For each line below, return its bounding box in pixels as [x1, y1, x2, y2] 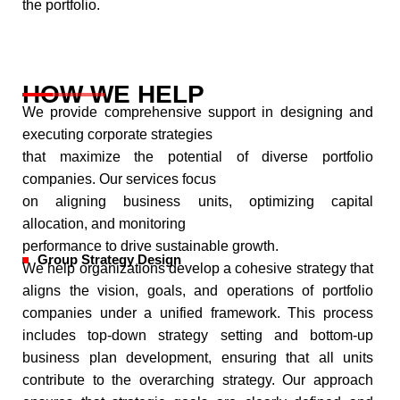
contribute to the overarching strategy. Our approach [22, 372, 373, 387]
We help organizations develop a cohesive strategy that [22, 261, 373, 276]
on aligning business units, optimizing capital [22, 194, 373, 209]
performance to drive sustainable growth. [22, 238, 279, 254]
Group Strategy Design [37, 253, 181, 267]
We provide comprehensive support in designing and [22, 104, 373, 120]
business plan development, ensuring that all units [22, 350, 373, 365]
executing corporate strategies [22, 127, 212, 142]
